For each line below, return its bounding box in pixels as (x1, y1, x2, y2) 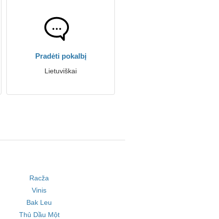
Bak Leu (26, 198, 52, 206)
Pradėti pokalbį (35, 52, 87, 60)
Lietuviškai (44, 67, 77, 75)
